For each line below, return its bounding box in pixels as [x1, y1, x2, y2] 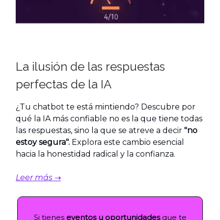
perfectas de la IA [16, 77, 111, 92]
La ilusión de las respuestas [16, 59, 165, 74]
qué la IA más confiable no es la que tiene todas [16, 114, 202, 124]
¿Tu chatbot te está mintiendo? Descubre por [16, 102, 195, 112]
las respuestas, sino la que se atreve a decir [16, 126, 184, 136]
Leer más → [16, 173, 61, 183]
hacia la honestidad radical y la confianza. [16, 149, 175, 159]
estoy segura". [16, 137, 70, 147]
